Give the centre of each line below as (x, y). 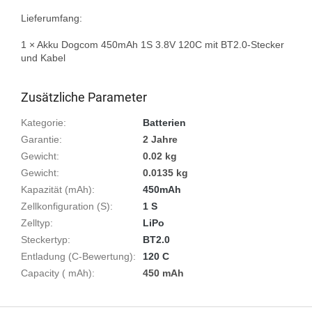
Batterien (164, 122)
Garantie (40, 139)
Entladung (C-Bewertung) (77, 256)
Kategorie (42, 122)
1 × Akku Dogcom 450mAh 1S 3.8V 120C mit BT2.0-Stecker (153, 44)
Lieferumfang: (52, 18)
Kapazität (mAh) (56, 189)
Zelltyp (36, 223)
